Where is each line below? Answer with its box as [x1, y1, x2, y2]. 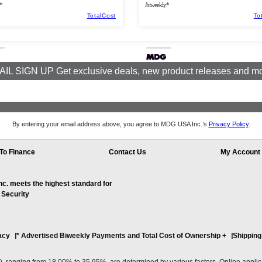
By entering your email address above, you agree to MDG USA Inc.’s [12, 120, 209, 128]
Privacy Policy [208, 120, 249, 128]
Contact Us [109, 148, 147, 157]
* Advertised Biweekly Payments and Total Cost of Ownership [16, 232, 220, 240]
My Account [220, 148, 260, 157]
